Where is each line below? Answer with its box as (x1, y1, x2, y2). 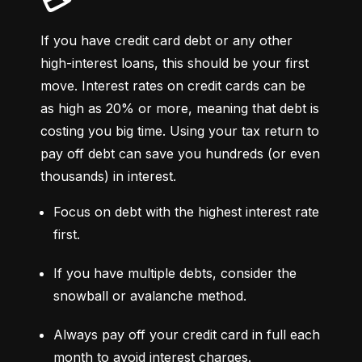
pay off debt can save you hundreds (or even (40, 145, 320, 162)
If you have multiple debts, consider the (53, 265, 297, 282)
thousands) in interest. (40, 168, 176, 185)
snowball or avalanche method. (53, 288, 246, 305)
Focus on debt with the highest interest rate (53, 204, 319, 221)
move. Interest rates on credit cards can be (40, 78, 305, 95)
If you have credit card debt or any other (40, 32, 293, 49)
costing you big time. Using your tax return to (40, 123, 319, 140)
